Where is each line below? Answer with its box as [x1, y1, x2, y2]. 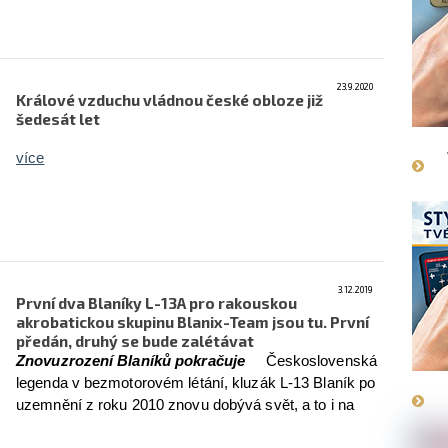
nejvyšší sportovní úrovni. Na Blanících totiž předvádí [16, 418, 370, 435]
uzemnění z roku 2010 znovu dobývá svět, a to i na [16, 396, 354, 413]
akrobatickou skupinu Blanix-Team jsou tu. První [16, 313, 369, 331]
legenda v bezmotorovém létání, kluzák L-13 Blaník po [16, 374, 376, 391]
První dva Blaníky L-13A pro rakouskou [16, 294, 297, 312]
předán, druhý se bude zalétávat [16, 332, 254, 350]
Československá [249, 352, 377, 369]
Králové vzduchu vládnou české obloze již [16, 91, 323, 109]
